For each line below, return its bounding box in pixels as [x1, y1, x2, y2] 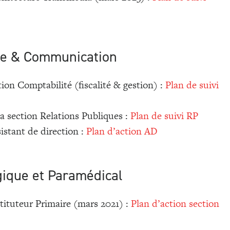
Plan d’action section [131, 197, 219, 210]
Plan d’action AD [86, 124, 158, 138]
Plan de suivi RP [130, 109, 198, 123]
